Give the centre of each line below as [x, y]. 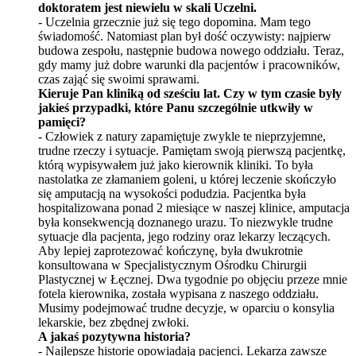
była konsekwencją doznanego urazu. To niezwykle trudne [186, 222]
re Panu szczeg [192, 107]
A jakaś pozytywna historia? [114, 336]
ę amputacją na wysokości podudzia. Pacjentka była [176, 193]
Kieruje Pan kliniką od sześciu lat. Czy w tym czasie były [190, 93]
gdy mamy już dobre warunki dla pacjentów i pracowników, [189, 64]
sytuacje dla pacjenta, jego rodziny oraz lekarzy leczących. [184, 236]
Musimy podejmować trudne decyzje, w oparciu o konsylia [186, 308]
